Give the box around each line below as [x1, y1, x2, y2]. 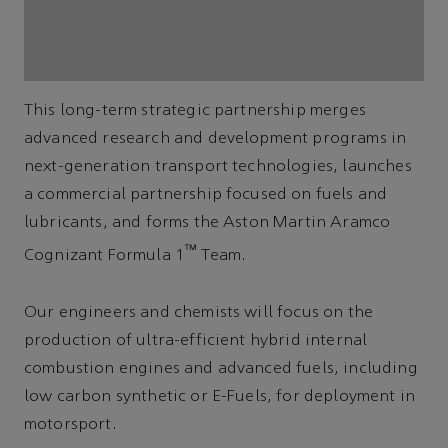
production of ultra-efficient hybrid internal [24, 332, 368, 349]
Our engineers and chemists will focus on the [24, 304, 374, 321]
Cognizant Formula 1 [24, 248, 185, 265]
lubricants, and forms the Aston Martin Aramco [24, 215, 391, 232]
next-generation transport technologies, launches [24, 159, 412, 176]
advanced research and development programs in [24, 131, 407, 148]
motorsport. [24, 416, 117, 433]
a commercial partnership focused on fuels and [24, 187, 388, 204]
